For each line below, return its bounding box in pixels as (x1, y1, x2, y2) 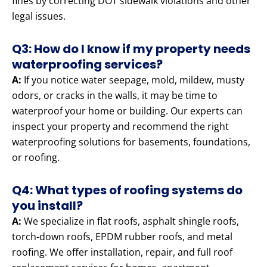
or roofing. (12, 151, 60, 164)
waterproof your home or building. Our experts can (12, 104, 243, 118)
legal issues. (12, 10, 66, 23)
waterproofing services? (12, 56, 163, 73)
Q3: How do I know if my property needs (12, 41, 250, 58)
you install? (12, 197, 83, 215)
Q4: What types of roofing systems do (12, 182, 243, 199)
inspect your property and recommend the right (12, 120, 229, 133)
